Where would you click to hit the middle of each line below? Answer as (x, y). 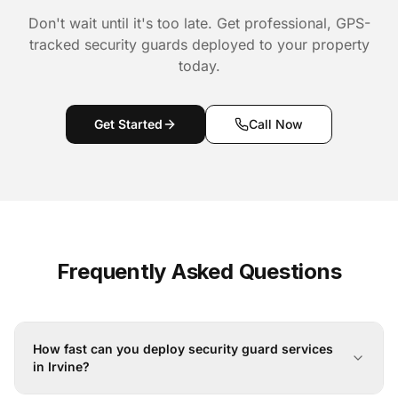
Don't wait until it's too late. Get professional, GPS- (199, 23)
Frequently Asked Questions (199, 271)
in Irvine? (61, 366)
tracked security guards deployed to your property (199, 44)
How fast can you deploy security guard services (183, 349)
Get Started (128, 124)
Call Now (276, 124)
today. (199, 66)
